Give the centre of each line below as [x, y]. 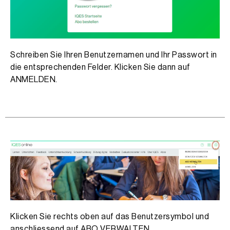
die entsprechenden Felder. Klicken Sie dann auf [100, 67]
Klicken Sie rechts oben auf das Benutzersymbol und [110, 216]
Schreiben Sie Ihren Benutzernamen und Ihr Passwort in [114, 55]
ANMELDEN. [34, 79]
